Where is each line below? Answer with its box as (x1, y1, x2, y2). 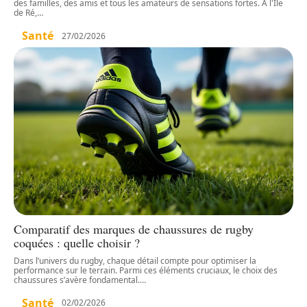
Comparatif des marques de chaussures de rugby (14, 220, 254, 237)
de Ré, (14, 7, 37, 19)
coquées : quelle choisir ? (14, 234, 140, 251)
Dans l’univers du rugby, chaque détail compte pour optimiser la (14, 254, 256, 267)
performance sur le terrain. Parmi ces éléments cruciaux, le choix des (14, 264, 278, 276)
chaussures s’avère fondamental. (14, 273, 140, 286)
